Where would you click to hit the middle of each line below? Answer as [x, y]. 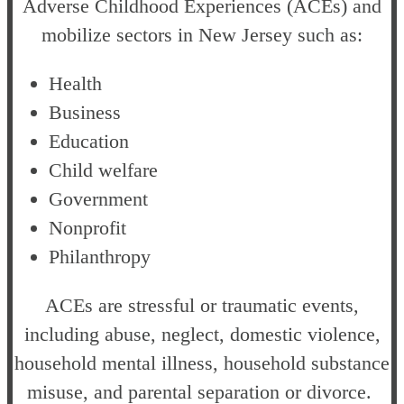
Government [98, 198]
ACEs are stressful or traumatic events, [202, 305]
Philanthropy [100, 256]
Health [75, 83]
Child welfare [103, 170]
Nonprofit [87, 227]
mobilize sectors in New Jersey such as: [202, 34]
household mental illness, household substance [202, 363]
